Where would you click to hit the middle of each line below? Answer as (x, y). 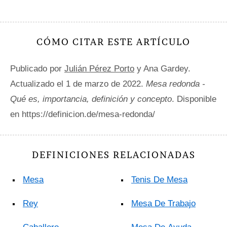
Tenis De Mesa (159, 179)
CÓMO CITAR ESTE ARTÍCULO (113, 42)
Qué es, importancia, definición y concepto (91, 99)
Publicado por (37, 68)
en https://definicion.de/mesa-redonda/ (83, 114)
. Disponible (194, 99)
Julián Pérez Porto (99, 68)
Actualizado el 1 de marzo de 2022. (78, 84)
